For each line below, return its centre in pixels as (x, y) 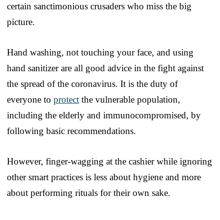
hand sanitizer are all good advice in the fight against (105, 68)
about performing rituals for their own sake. (89, 192)
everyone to (30, 99)
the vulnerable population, (130, 99)
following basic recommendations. (71, 131)
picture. (21, 22)
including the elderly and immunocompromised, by (104, 115)
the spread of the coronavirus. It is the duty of (92, 83)
